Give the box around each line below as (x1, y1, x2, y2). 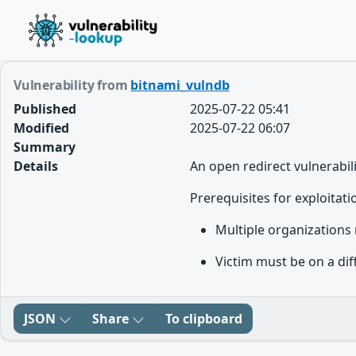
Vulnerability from (14, 76, 131, 94)
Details (14, 157, 58, 175)
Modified (14, 119, 69, 137)
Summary (14, 138, 75, 156)
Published (14, 100, 76, 118)
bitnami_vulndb (130, 76, 230, 94)
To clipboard (165, 310, 242, 327)
